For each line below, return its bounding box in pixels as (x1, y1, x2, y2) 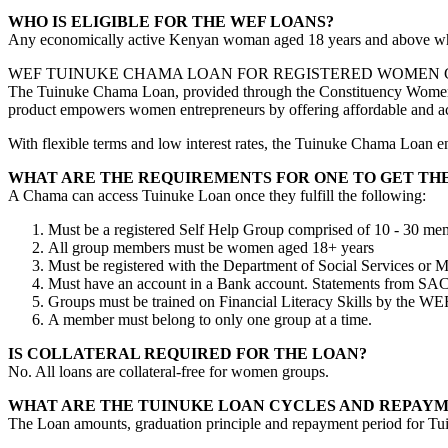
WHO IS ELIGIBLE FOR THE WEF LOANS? (8, 12, 334, 30)
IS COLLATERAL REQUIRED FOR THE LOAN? (8, 344, 367, 362)
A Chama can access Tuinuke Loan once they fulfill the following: (8, 186, 426, 204)
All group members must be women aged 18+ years (48, 238, 374, 256)
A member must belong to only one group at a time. (48, 310, 372, 328)
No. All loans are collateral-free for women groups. (8, 362, 329, 380)
